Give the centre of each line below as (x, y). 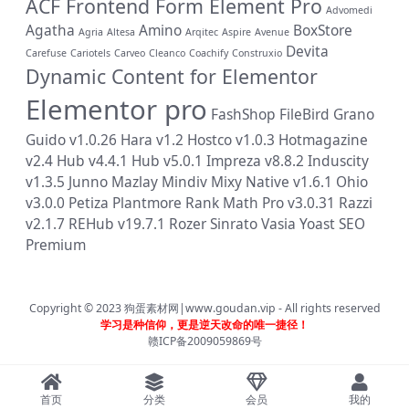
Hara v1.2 (152, 140)
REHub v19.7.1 (117, 224)
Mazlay (135, 182)
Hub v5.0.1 (167, 161)
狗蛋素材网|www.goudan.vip (199, 309)
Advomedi (349, 10)
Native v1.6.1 (289, 182)
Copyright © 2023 (76, 309)
